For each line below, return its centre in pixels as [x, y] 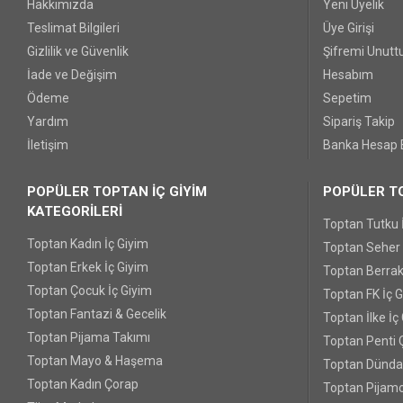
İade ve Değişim [72, 75]
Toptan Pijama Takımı [89, 337]
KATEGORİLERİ [75, 211]
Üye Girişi [349, 28]
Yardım [48, 121]
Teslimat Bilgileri [73, 28]
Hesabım [349, 75]
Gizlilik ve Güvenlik [78, 51]
